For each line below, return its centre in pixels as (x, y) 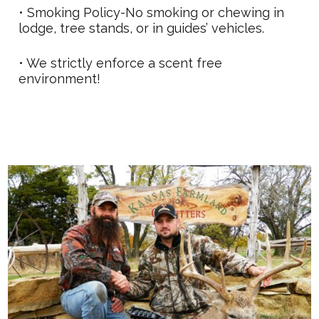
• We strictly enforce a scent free (121, 63)
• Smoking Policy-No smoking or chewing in (152, 13)
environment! (60, 79)
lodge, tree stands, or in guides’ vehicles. (142, 28)
